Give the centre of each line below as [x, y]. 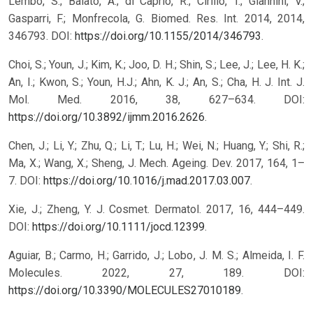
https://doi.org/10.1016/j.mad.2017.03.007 [147, 180]
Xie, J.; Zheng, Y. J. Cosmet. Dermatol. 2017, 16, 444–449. [156, 209]
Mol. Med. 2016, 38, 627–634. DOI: [156, 99]
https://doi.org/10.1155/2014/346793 [168, 36]
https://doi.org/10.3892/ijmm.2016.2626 [107, 117]
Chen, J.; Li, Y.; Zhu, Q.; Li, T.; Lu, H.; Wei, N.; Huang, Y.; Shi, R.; [156, 145]
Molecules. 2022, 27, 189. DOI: [156, 272]
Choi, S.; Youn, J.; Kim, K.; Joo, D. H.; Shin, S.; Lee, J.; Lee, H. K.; [156, 64]
